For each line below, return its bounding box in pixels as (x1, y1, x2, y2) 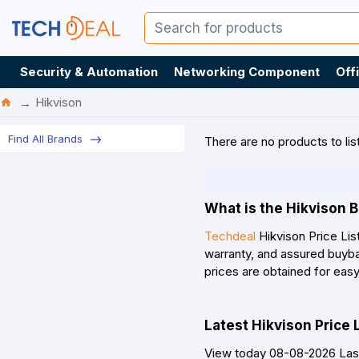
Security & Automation (20, 64, 158, 79)
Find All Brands (8, 132, 83, 145)
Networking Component (174, 64, 320, 79)
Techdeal (204, 228, 256, 244)
